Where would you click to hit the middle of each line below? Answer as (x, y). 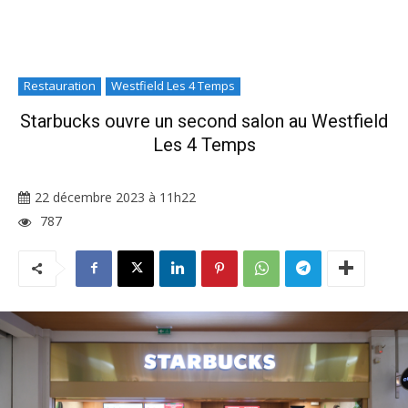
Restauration (60, 86)
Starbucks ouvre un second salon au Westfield (204, 121)
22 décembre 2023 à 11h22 (115, 198)
